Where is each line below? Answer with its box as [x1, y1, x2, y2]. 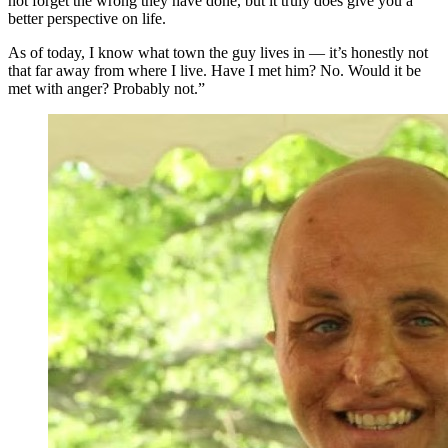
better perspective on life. [8, 10, 166, 28]
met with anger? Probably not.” [8, 80, 205, 98]
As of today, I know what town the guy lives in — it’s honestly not [8, 44, 428, 62]
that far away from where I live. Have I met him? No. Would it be [8, 62, 421, 80]
